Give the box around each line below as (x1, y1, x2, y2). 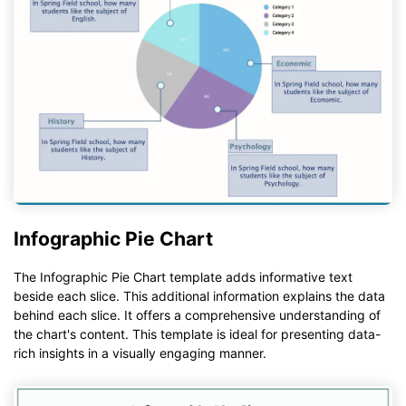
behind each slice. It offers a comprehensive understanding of (14, 307, 381, 324)
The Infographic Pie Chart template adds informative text (14, 269, 353, 285)
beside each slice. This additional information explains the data (14, 288, 385, 304)
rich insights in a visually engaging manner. (14, 345, 266, 362)
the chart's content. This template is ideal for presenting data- (14, 326, 381, 343)
